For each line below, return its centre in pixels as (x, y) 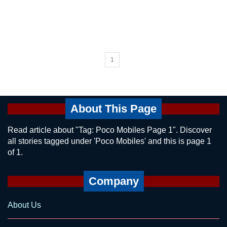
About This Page (113, 109)
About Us (24, 205)
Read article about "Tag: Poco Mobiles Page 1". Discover (110, 130)
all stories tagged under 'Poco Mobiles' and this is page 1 (109, 141)
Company (113, 181)
